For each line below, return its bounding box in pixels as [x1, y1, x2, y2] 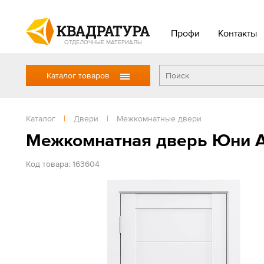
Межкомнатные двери [117, 114, 202, 123]
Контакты [217, 28, 257, 38]
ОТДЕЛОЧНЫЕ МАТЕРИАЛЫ [64, 38, 142, 45]
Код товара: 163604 [26, 159, 100, 169]
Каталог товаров [47, 71, 110, 80]
